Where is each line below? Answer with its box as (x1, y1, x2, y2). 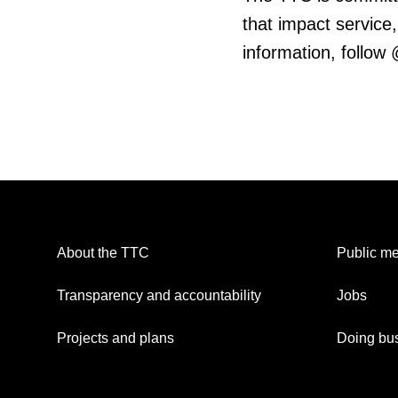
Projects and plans (57, 330, 174, 346)
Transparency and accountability (57, 288, 261, 304)
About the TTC (57, 245, 149, 261)
